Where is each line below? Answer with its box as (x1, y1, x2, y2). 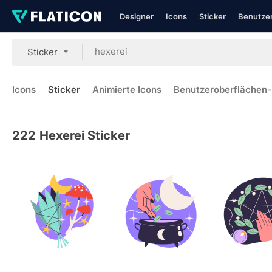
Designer (120, 12, 154, 21)
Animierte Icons (92, 84, 161, 95)
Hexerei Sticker (39, 128, 130, 143)
